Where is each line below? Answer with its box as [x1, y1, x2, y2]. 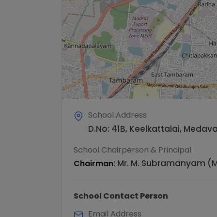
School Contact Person [74, 190, 168, 201]
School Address [88, 109, 147, 121]
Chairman [74, 157, 113, 169]
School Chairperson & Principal [74, 144, 191, 155]
